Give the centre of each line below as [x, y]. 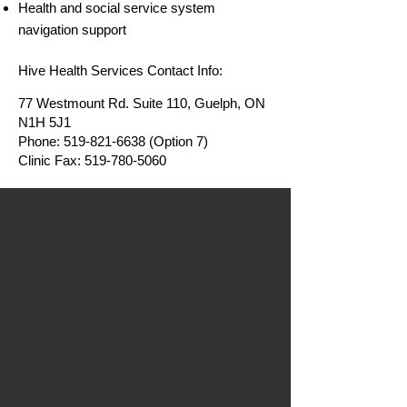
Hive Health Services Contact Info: [120, 70]
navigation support [72, 30]
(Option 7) [177, 141]
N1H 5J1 [45, 122]
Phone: [41, 141]
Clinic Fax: [51, 160]
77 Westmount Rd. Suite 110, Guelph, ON [142, 103]
